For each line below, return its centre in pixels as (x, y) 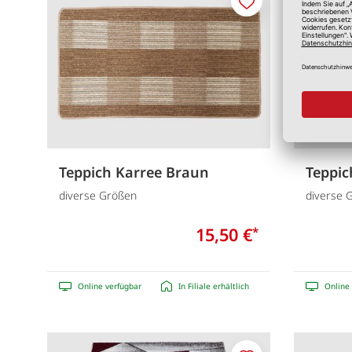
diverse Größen (98, 195)
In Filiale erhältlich (214, 286)
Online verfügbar (110, 286)
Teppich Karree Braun (134, 172)
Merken (266, 9)
